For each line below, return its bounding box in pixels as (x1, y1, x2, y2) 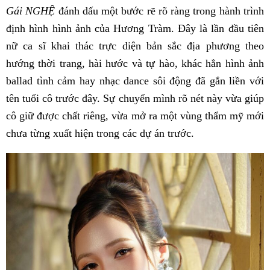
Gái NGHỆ (6, 4, 55, 17)
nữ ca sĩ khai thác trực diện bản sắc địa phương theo (6, 39, 264, 52)
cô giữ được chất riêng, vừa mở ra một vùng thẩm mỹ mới (6, 109, 264, 122)
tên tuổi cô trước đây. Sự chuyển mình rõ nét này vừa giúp (6, 92, 264, 104)
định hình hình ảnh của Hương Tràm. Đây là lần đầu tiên (6, 22, 264, 34)
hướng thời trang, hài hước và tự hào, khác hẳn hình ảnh (6, 57, 264, 69)
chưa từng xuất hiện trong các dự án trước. (6, 127, 194, 139)
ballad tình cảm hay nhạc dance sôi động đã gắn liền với (6, 74, 264, 87)
